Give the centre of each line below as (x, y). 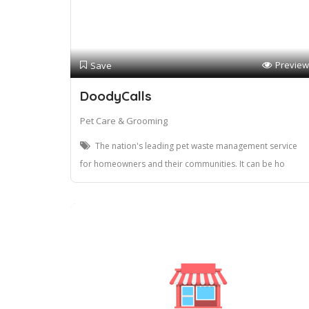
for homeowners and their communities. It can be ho (182, 164)
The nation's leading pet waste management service (196, 146)
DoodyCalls (116, 96)
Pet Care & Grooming (124, 121)
